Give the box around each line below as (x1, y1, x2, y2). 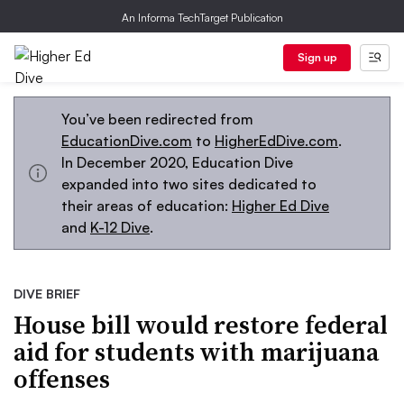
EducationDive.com (61, 132, 192, 150)
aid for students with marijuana (14, 335, 379, 369)
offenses (14, 362, 110, 396)
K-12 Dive (90, 218, 150, 236)
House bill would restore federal (14, 308, 388, 342)
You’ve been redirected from (61, 110, 253, 128)
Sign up (297, 50, 337, 64)
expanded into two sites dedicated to (61, 175, 317, 193)
